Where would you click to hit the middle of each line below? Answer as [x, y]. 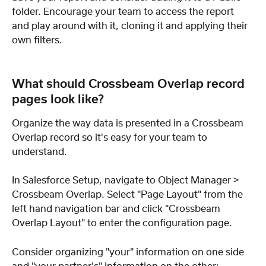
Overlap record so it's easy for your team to [111, 137]
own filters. [37, 40]
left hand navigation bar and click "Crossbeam [117, 209]
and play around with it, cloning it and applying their [131, 26]
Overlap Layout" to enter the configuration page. [122, 224]
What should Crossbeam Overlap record [130, 84]
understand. [39, 152]
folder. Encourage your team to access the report [124, 12]
